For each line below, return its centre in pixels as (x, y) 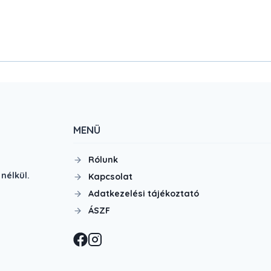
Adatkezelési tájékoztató (143, 194)
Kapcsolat (110, 177)
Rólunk (103, 160)
